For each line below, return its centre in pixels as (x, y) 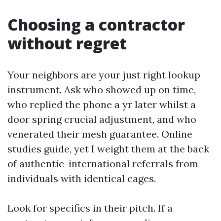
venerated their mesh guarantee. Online (100, 134)
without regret (67, 43)
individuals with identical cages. (82, 178)
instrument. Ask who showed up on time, (102, 90)
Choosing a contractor (96, 24)
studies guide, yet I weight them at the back (108, 149)
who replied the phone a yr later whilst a (102, 104)
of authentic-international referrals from (103, 164)
